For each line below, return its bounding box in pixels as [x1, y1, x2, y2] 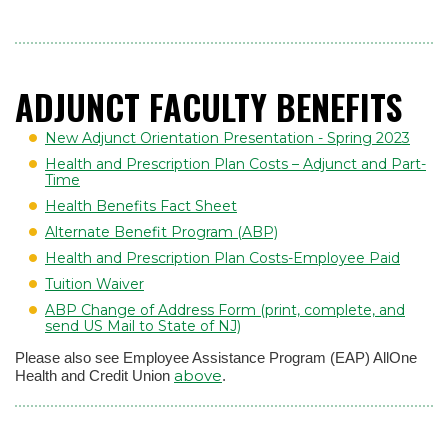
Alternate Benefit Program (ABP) [45, 223, 278, 242]
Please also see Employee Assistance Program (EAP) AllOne [15, 349, 417, 367]
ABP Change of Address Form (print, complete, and [45, 301, 405, 320]
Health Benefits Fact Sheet [45, 197, 237, 216]
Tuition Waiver [45, 275, 144, 294]
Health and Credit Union [15, 367, 174, 385]
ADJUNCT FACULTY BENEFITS [15, 81, 402, 133]
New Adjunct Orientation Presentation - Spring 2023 [45, 129, 410, 148]
